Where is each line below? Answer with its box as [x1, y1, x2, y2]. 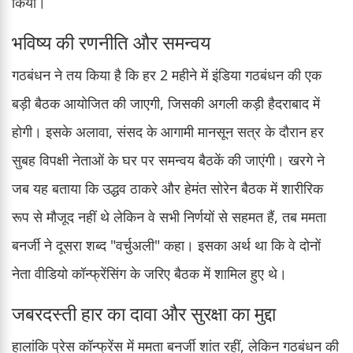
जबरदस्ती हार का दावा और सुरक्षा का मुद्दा [12, 299, 276, 326]
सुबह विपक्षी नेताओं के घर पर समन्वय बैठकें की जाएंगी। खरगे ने [12, 150, 325, 169]
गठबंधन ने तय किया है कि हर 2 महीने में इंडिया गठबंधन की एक [12, 65, 321, 84]
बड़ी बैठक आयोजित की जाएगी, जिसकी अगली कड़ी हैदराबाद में [12, 93, 320, 113]
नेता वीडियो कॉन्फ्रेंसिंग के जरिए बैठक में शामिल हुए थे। [12, 263, 287, 283]
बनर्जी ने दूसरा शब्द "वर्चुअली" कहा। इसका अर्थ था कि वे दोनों [12, 235, 321, 255]
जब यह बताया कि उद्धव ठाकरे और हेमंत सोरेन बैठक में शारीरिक [12, 178, 323, 198]
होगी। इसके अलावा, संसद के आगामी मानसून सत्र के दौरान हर [12, 121, 324, 141]
